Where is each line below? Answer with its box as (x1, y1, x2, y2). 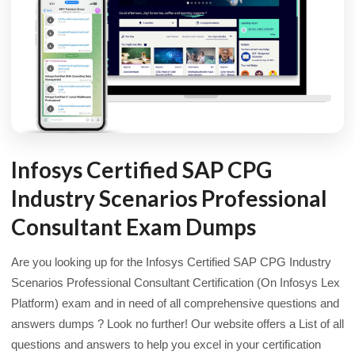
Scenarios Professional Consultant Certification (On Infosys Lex (11, 276, 340, 289)
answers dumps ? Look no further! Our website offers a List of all (11, 317, 344, 330)
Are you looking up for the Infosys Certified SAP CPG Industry (11, 255, 331, 269)
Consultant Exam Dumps (11, 212, 256, 240)
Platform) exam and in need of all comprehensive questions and (11, 296, 339, 310)
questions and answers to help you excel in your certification (11, 338, 321, 351)
